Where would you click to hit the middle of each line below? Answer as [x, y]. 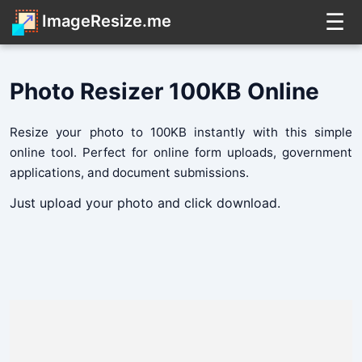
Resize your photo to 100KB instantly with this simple [181, 133]
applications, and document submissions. [129, 173]
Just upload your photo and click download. [145, 203]
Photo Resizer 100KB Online [164, 92]
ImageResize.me [105, 21]
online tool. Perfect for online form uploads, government [181, 153]
